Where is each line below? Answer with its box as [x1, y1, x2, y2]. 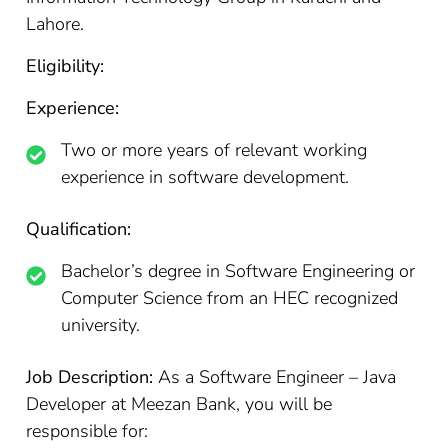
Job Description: [26, 365, 154, 389]
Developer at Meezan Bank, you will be [26, 392, 333, 416]
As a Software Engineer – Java [153, 365, 397, 389]
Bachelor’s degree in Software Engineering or [61, 259, 416, 283]
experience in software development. [61, 165, 350, 189]
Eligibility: [26, 54, 105, 78]
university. [61, 313, 141, 337]
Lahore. [26, 12, 85, 36]
